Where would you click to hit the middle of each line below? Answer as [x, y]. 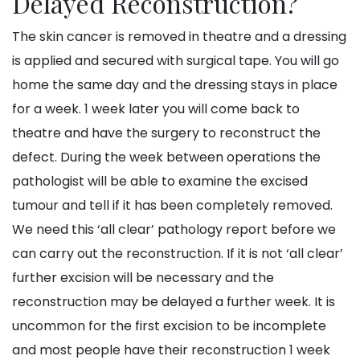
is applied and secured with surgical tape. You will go [176, 61]
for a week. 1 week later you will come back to [156, 109]
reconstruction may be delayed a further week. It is [174, 302]
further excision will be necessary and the [143, 278]
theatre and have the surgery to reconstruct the [166, 133]
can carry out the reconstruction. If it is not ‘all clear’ [178, 254]
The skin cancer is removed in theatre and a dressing [179, 37]
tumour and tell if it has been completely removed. [172, 206]
